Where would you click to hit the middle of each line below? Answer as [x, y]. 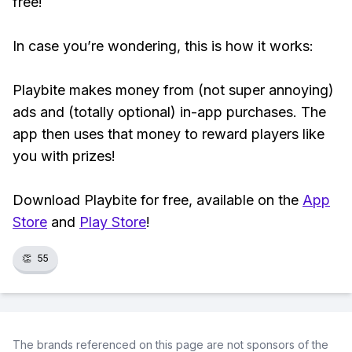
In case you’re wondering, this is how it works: [165, 46]
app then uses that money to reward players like [169, 134]
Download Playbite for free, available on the [158, 200]
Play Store [113, 222]
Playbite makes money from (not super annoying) [173, 90]
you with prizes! [64, 156]
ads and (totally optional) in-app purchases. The [169, 112]
